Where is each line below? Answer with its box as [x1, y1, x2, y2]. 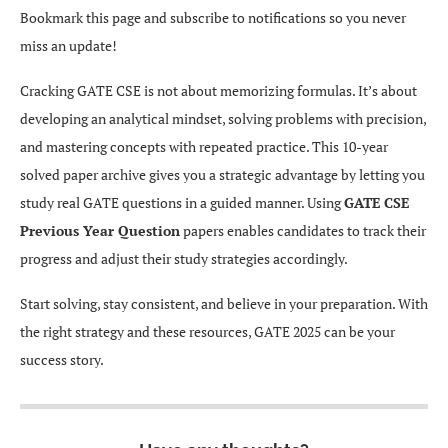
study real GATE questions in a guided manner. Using [20, 193, 344, 212]
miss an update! [20, 36, 117, 55]
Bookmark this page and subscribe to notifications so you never [20, 8, 406, 27]
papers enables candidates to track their [180, 221, 426, 240]
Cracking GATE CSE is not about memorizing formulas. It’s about [20, 81, 417, 100]
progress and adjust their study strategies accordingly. [20, 249, 348, 268]
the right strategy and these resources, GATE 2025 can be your [20, 322, 395, 341]
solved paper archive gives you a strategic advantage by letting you [20, 165, 425, 184]
